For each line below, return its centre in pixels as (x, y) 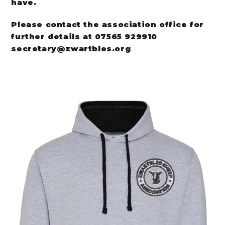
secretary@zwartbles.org (71, 48)
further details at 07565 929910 (84, 36)
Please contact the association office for (108, 24)
